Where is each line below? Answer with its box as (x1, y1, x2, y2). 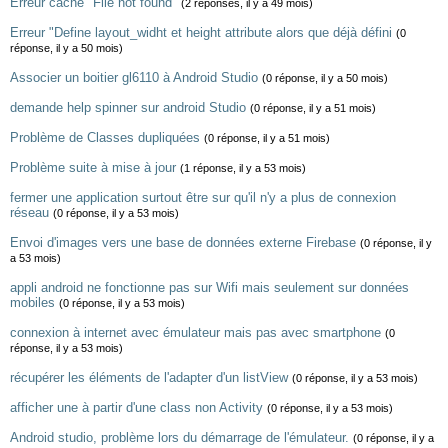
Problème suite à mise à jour (10, 160, 176, 175)
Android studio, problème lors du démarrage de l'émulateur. (10, 430, 349, 445)
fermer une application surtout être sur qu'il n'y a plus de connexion (10, 190, 396, 205)
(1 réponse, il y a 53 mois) (180, 162, 306, 174)
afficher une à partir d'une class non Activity (10, 400, 263, 415)
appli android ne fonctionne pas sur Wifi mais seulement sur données (10, 280, 409, 295)
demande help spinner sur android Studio (10, 100, 246, 115)
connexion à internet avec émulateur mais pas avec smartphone (10, 325, 381, 340)
